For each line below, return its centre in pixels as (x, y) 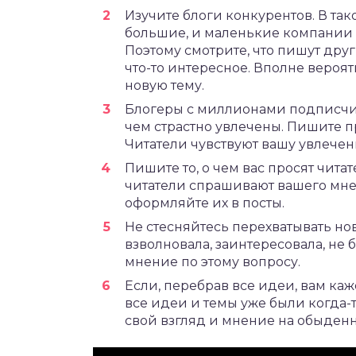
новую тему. (164, 85)
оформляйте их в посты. (205, 203)
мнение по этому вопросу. (213, 261)
